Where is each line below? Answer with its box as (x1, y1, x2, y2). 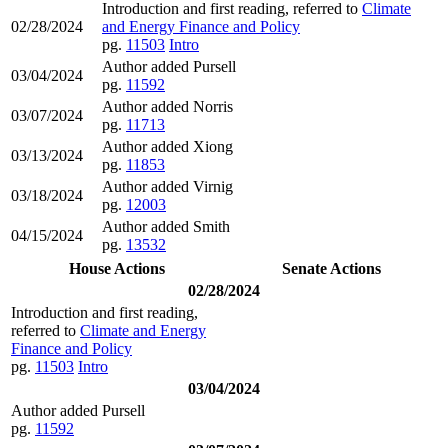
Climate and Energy (80, 321, 206, 339)
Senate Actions (282, 259, 381, 277)
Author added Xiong (102, 137, 233, 155)
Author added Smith (102, 217, 230, 235)
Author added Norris (102, 97, 233, 115)
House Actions (68, 259, 165, 277)
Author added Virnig (102, 177, 233, 195)
